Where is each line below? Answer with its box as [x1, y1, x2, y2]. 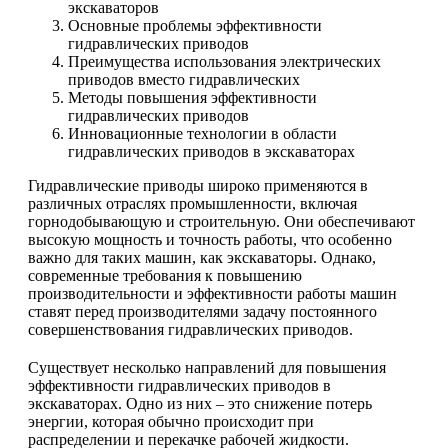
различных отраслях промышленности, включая [28, 194, 357, 212]
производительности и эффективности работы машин [28, 284, 397, 302]
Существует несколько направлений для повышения [28, 358, 386, 376]
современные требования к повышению [28, 266, 302, 284]
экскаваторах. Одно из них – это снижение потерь [28, 394, 372, 412]
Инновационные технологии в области [68, 124, 337, 142]
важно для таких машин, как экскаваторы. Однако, [28, 248, 376, 266]
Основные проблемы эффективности [68, 16, 322, 34]
